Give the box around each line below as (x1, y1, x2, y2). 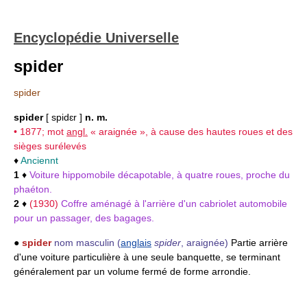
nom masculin (54, 237, 114, 248)
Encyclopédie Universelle (14, 30, 179, 45)
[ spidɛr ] (43, 112, 85, 123)
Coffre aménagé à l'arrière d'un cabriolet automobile (61, 198, 287, 209)
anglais (121, 237, 151, 248)
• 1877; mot (14, 126, 66, 137)
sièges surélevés (14, 140, 86, 151)
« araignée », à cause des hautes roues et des (88, 126, 293, 137)
